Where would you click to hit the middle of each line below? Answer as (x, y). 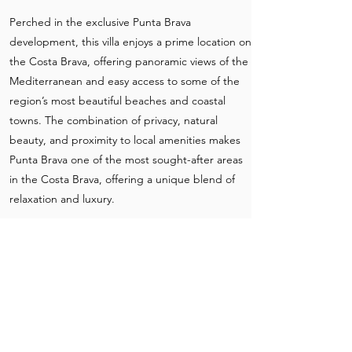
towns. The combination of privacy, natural (114, 120)
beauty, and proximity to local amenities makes (125, 140)
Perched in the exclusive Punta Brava (100, 22)
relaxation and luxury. (62, 199)
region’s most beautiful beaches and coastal (117, 101)
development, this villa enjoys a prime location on (130, 42)
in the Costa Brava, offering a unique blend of (122, 179)
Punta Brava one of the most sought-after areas (126, 159)
